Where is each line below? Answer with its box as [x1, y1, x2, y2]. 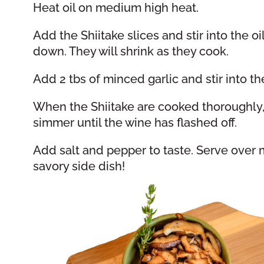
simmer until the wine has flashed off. [32, 115, 237, 130]
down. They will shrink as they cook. [32, 44, 229, 59]
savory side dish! [32, 159, 125, 174]
